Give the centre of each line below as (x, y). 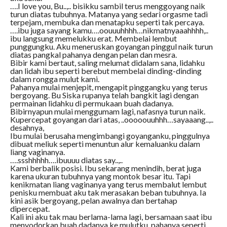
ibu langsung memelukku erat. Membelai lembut (93, 39)
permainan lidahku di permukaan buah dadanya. (91, 103)
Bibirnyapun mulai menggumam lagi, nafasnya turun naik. (107, 111)
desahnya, (27, 128)
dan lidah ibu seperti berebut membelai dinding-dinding (106, 71)
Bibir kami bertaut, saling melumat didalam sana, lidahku (107, 63)
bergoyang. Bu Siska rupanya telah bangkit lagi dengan (104, 95)
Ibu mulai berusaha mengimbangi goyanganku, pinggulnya (110, 136)
